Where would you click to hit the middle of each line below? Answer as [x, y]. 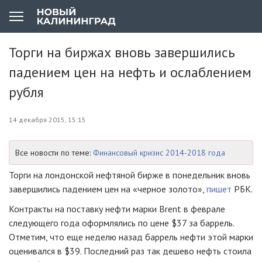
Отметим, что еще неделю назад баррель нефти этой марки [131, 237]
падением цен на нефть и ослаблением [130, 72]
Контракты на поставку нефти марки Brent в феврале [117, 209]
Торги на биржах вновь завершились [122, 52]
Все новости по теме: [54, 153]
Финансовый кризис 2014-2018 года [159, 153]
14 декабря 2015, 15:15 [47, 120]
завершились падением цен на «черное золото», [108, 189]
